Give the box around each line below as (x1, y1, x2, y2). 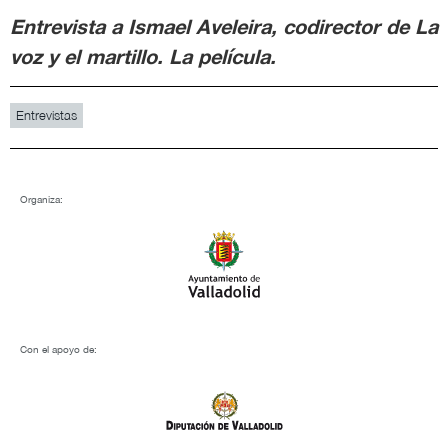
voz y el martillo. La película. (10, 43, 276, 68)
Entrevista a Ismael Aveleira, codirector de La (10, 13, 438, 38)
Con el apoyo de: (20, 342, 97, 355)
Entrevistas (16, 106, 77, 123)
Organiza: (20, 192, 63, 205)
